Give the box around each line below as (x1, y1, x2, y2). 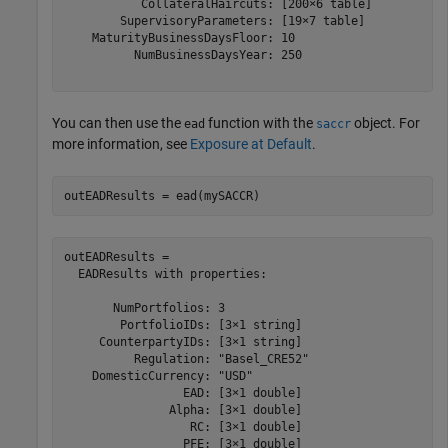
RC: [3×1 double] (63, 419, 302, 434)
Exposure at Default (190, 136, 312, 153)
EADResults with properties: (63, 266, 267, 281)
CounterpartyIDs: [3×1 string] (63, 334, 302, 349)
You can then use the (52, 115, 184, 132)
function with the (205, 115, 316, 132)
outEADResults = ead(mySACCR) (63, 188, 260, 203)
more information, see (52, 136, 190, 153)
